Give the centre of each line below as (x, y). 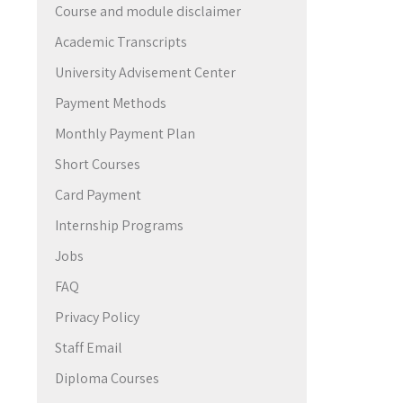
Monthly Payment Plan (125, 134)
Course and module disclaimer (148, 11)
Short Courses (98, 164)
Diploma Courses (107, 378)
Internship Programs (119, 225)
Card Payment (98, 195)
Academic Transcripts (121, 42)
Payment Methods (111, 103)
